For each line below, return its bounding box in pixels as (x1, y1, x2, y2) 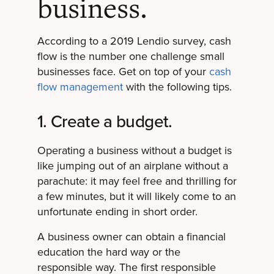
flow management (37, 79, 123, 95)
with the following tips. (122, 79, 232, 95)
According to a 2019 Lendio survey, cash (37, 33, 231, 50)
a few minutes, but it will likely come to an (37, 188, 236, 205)
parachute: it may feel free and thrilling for (37, 173, 237, 190)
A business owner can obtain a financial (37, 229, 226, 245)
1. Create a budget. (37, 109, 172, 135)
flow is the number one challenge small (37, 48, 224, 65)
